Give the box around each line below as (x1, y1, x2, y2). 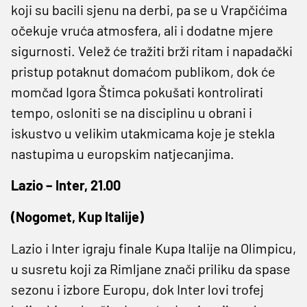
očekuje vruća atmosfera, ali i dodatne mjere (11, 21, 273, 38)
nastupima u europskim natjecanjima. (11, 145, 234, 162)
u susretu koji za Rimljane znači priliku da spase (11, 260, 291, 277)
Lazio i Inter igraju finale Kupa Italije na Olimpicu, (11, 239, 296, 256)
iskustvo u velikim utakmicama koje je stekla (11, 124, 275, 141)
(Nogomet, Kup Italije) (11, 208, 144, 225)
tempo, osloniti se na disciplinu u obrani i (11, 103, 252, 121)
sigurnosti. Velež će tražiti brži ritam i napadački (11, 42, 293, 59)
